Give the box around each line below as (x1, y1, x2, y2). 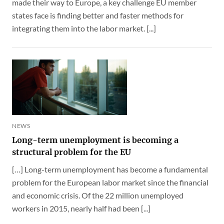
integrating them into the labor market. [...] (12, 23, 156, 33)
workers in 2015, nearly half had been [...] (12, 203, 150, 213)
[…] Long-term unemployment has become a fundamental (12, 164, 208, 174)
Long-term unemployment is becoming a (12, 135, 178, 145)
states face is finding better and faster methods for (12, 10, 183, 20)
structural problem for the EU (12, 147, 131, 157)
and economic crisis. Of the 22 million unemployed (12, 190, 183, 200)
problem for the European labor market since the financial (12, 177, 208, 187)
